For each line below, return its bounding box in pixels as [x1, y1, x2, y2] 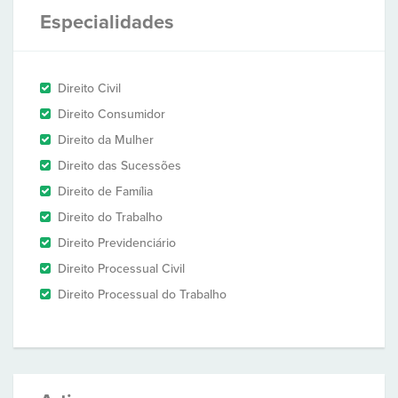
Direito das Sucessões [58, 158, 181, 173]
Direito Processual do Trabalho [58, 287, 227, 302]
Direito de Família [58, 184, 153, 199]
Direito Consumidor [58, 107, 165, 122]
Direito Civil [58, 81, 121, 96]
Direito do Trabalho [58, 210, 163, 225]
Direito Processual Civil [58, 261, 185, 276]
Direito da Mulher [58, 132, 154, 147]
